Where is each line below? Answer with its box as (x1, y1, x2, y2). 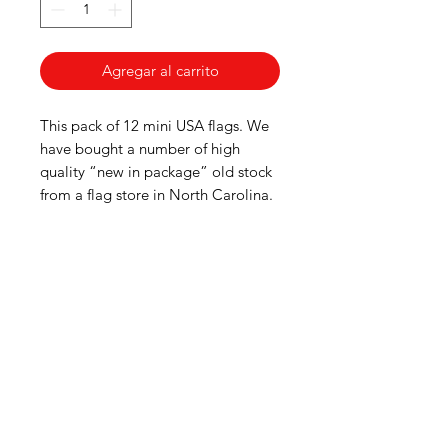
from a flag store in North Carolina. (40, 184, 273, 204)
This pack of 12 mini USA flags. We (40, 115, 269, 135)
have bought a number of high (40, 138, 240, 158)
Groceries (92, 316, 228, 356)
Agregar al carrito (101, 60, 219, 80)
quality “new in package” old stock (40, 161, 272, 181)
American (89, 274, 231, 314)
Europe (110, 358, 210, 398)
